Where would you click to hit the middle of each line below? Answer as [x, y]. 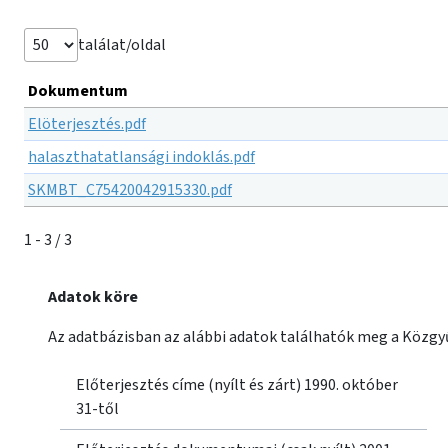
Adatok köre [93, 297]
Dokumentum [78, 91]
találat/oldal [122, 45]
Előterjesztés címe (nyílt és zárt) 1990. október [237, 385]
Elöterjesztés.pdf [87, 124]
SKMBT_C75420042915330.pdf [130, 190]
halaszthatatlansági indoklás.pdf [141, 157]
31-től [97, 409]
